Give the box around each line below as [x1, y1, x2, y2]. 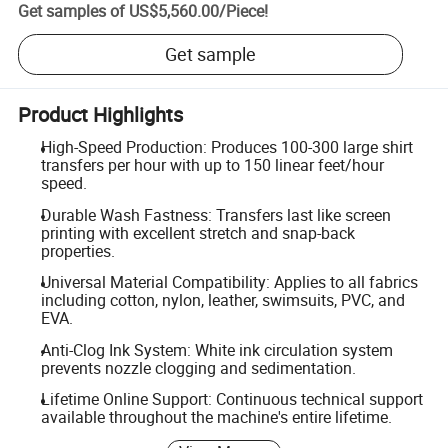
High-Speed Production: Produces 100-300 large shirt [40, 136, 413, 158]
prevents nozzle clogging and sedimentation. [40, 356, 356, 379]
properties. [40, 239, 115, 262]
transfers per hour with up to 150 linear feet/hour [40, 154, 384, 176]
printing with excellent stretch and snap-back [40, 221, 355, 244]
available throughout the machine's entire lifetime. [40, 406, 392, 429]
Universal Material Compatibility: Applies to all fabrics [40, 271, 418, 294]
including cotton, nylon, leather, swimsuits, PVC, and [40, 289, 405, 312]
